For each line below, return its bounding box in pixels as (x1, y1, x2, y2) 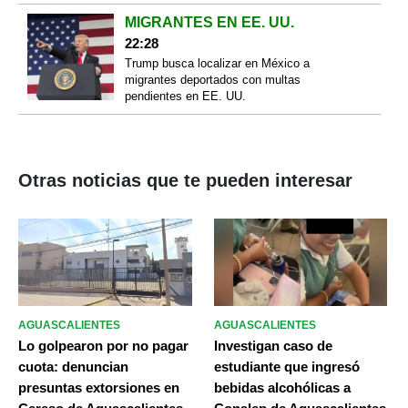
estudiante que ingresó (213, 358, 360, 374)
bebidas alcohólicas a (213, 379, 351, 395)
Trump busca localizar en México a (124, 56, 310, 71)
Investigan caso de (213, 337, 332, 353)
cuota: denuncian (18, 358, 128, 374)
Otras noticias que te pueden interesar (18, 170, 352, 191)
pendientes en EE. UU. (124, 89, 246, 104)
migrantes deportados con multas (124, 73, 301, 87)
